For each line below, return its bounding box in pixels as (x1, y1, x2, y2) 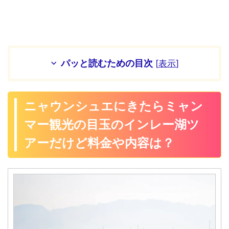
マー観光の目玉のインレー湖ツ (24, 117, 200, 132)
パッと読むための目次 (61, 57, 153, 68)
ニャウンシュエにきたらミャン (24, 98, 203, 113)
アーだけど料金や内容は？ (24, 135, 175, 150)
